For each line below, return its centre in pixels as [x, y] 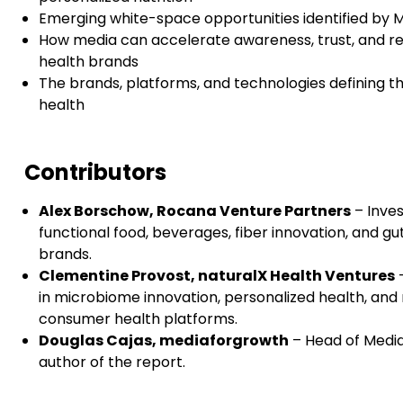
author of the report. [112, 362]
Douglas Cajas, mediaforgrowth [163, 340]
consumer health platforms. [138, 318]
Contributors [95, 172]
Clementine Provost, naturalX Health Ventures [216, 275]
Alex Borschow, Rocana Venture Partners [194, 210]
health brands [88, 61]
